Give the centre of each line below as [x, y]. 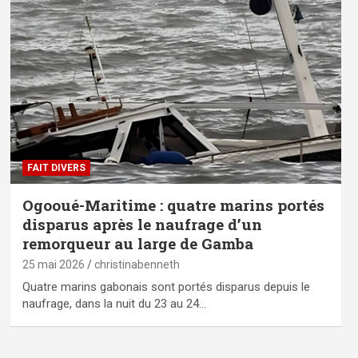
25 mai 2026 [53, 264]
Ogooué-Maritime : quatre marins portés [173, 205]
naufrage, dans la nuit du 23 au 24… [114, 303]
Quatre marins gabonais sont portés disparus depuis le [166, 286]
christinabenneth [137, 264]
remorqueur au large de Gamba [137, 243]
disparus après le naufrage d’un [142, 224]
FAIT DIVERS [56, 167]
